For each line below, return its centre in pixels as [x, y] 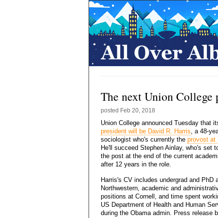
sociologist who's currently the [144, 139]
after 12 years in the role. [136, 164]
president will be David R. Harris [146, 131]
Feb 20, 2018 [138, 110]
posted [110, 110]
